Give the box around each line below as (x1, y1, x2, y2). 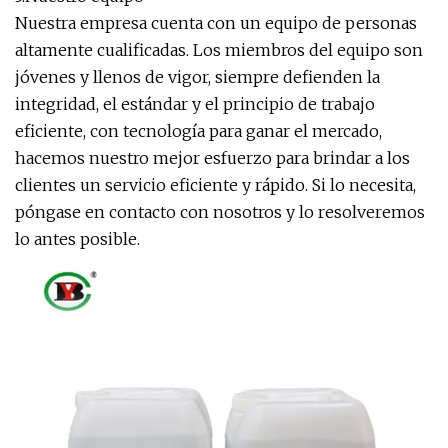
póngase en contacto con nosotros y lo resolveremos (15, 202, 425, 222)
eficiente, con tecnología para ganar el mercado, (15, 121, 382, 141)
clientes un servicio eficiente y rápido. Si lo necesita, (15, 175, 416, 195)
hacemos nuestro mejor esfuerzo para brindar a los (15, 148, 410, 168)
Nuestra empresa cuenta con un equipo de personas (15, 13, 417, 33)
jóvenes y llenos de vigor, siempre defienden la (15, 67, 380, 87)
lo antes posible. (15, 229, 140, 249)
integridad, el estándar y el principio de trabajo (15, 94, 375, 114)
